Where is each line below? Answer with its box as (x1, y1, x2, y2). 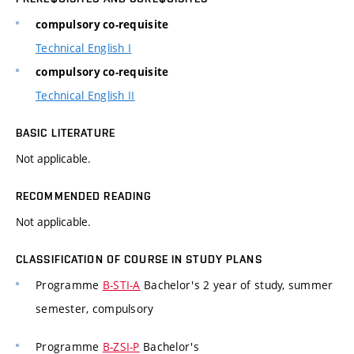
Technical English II (36, 88, 135, 104)
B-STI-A (102, 277, 141, 293)
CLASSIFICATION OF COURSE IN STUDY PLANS (16, 253, 262, 266)
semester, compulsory (36, 301, 154, 317)
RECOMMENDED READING (16, 190, 153, 203)
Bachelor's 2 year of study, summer (140, 277, 333, 293)
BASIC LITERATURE (16, 126, 115, 140)
